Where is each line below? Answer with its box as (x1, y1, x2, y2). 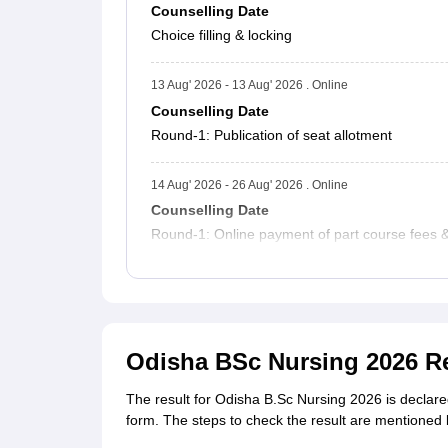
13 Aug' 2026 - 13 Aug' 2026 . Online (151, 78, 348, 93)
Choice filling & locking (151, 27, 292, 44)
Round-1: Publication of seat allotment (151, 126, 392, 143)
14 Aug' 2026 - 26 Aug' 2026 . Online (151, 177, 348, 192)
